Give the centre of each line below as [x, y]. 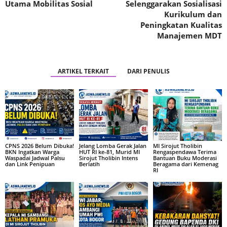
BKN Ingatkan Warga [32, 152]
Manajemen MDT [190, 36]
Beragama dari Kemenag [185, 164]
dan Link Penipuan [30, 164]
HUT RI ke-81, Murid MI [109, 152]
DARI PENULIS [148, 71]
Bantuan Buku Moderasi [185, 158]
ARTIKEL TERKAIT [83, 71]
